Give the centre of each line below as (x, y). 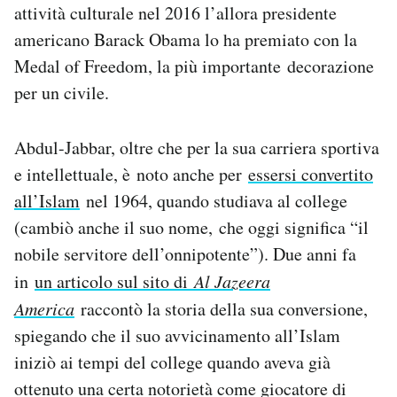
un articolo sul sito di (114, 282)
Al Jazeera (232, 281)
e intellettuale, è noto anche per (131, 175)
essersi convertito (311, 175)
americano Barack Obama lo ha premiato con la (186, 40)
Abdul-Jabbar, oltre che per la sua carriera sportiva (197, 148)
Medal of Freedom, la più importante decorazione (194, 66)
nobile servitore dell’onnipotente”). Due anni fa (185, 254)
